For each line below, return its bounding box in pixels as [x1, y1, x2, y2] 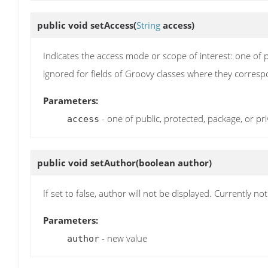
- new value [99, 232, 147, 244]
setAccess [90, 19, 133, 31]
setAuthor [90, 156, 136, 169]
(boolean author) [136, 156, 212, 169]
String [136, 19, 160, 31]
